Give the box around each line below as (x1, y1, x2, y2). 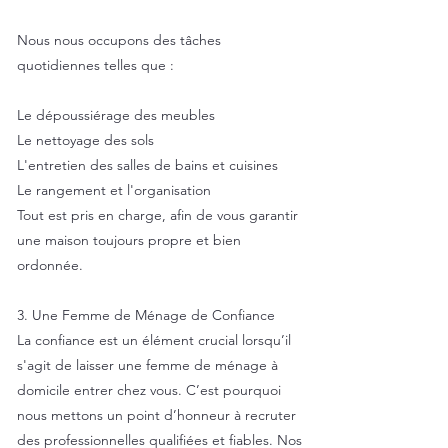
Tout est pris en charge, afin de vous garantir (17, 206, 298, 224)
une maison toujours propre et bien (17, 231, 241, 249)
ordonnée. (17, 256, 83, 274)
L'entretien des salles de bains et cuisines (17, 156, 278, 174)
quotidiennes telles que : (17, 56, 174, 74)
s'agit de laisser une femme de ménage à (17, 356, 278, 374)
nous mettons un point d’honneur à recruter (17, 406, 296, 424)
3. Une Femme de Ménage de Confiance (17, 306, 275, 324)
